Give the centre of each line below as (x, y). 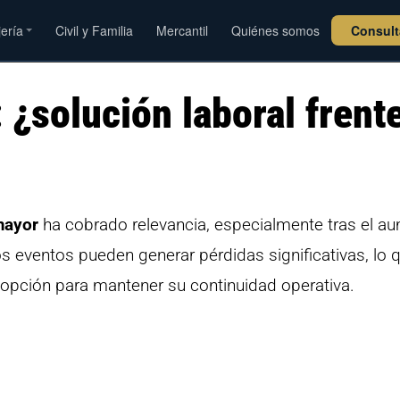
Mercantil (183, 30)
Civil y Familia (95, 30)
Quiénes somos (276, 30)
